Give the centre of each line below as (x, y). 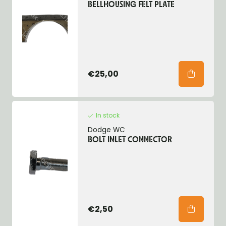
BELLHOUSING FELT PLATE (131, 5)
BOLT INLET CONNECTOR (130, 140)
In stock (107, 115)
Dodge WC (106, 130)
